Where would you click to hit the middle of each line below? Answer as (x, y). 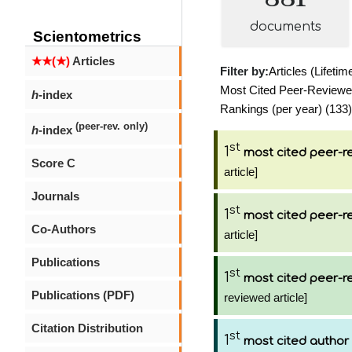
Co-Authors (64, 229)
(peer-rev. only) (112, 126)
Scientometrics (87, 37)
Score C (53, 163)
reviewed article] (266, 297)
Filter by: (244, 71)
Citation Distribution (87, 328)
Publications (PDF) (83, 295)
